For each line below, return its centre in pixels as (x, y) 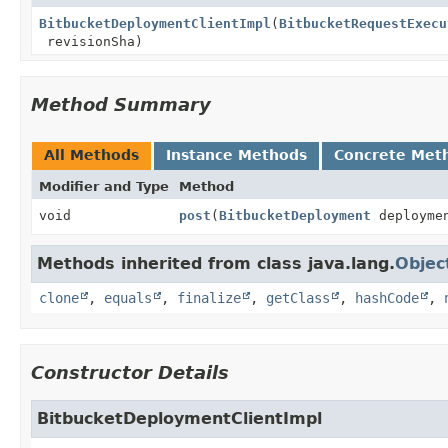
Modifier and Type (104, 186)
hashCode (387, 297)
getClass (298, 297)
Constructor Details (130, 372)
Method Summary (121, 104)
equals (128, 297)
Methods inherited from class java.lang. (216, 263)
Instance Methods (236, 154)
